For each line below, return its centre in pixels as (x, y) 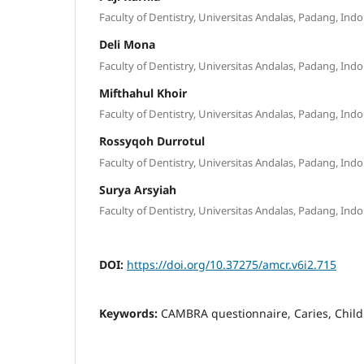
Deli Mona (127, 45)
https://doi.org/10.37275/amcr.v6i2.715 (232, 265)
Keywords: (130, 314)
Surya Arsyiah (138, 189)
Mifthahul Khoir (143, 93)
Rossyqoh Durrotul (152, 141)
